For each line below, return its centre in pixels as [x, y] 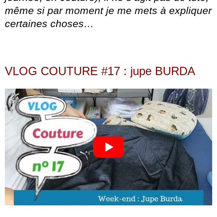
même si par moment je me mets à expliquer [108, 11]
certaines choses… [49, 24]
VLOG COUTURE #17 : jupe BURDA [100, 71]
